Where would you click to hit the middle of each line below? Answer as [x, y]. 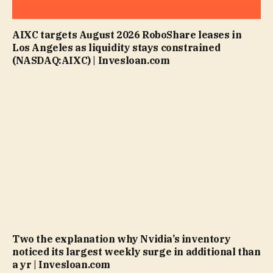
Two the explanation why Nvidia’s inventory [122, 239]
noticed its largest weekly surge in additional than [136, 251]
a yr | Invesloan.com [61, 264]
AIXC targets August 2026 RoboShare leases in [127, 35]
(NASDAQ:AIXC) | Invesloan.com [91, 61]
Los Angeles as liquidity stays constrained [116, 48]
